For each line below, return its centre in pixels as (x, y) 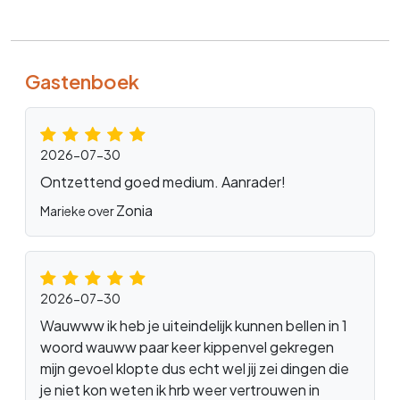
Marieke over (78, 211)
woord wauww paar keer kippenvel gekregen (187, 347)
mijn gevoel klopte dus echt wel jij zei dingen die (195, 369)
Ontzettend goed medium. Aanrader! (163, 182)
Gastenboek (82, 82)
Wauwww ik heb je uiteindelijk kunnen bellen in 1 (194, 326)
